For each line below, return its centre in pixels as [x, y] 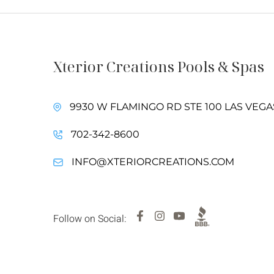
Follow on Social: [90, 219]
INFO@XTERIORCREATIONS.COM [153, 162]
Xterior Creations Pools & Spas [159, 66]
